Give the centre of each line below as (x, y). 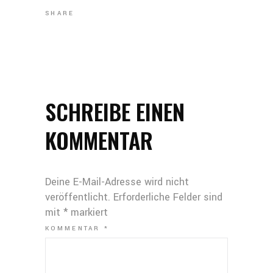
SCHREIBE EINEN (115, 112)
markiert (88, 213)
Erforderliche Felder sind (168, 197)
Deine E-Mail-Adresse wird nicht (117, 182)
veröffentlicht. (78, 197)
